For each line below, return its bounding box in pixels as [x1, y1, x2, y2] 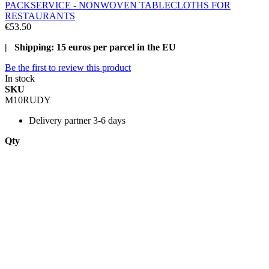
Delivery [29, 115, 62, 125]
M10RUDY [5, 94, 51, 105]
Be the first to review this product [5, 62, 131, 73]
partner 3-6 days [64, 115, 125, 125]
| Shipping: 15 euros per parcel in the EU [5, 41, 176, 52]
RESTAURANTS [5, 10, 75, 21]
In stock [5, 73, 35, 83]
